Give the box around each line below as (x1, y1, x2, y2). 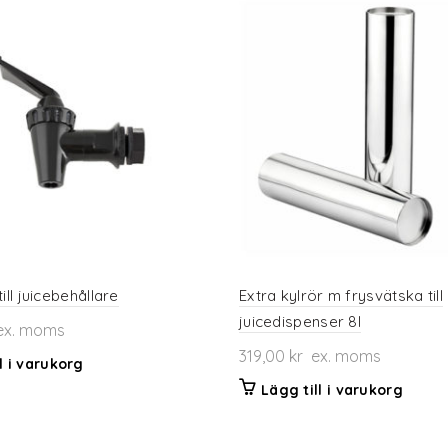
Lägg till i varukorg (260, 381, 403, 400)
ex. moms (302, 346, 381, 367)
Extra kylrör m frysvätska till (238, 286, 443, 306)
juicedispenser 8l (238, 312, 362, 332)
